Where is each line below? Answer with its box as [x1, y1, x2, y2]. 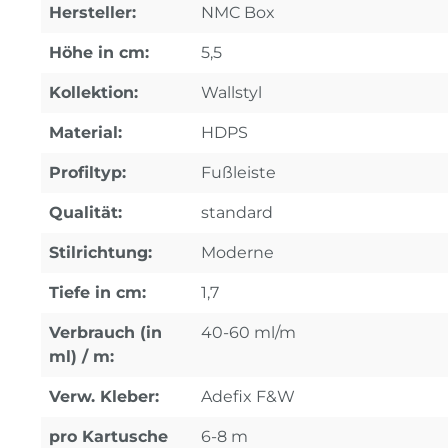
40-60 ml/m [201, 323, 296, 342]
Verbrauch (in [49, 323, 162, 342]
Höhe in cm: [49, 43, 149, 62]
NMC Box [201, 3, 275, 22]
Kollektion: [49, 83, 138, 102]
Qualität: [49, 203, 122, 222]
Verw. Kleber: [49, 387, 159, 406]
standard [201, 203, 273, 222]
